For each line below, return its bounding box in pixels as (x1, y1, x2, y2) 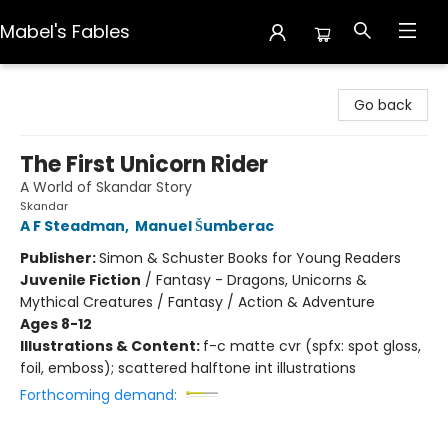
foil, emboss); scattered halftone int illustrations (20, 358, 356, 378)
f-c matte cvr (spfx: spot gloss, (203, 336, 421, 356)
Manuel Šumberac (135, 216, 274, 236)
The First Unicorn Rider (20, 149, 268, 180)
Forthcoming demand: (20, 385, 177, 405)
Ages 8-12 (20, 314, 92, 334)
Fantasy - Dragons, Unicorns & (156, 270, 367, 290)
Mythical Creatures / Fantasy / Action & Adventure (20, 292, 375, 312)
